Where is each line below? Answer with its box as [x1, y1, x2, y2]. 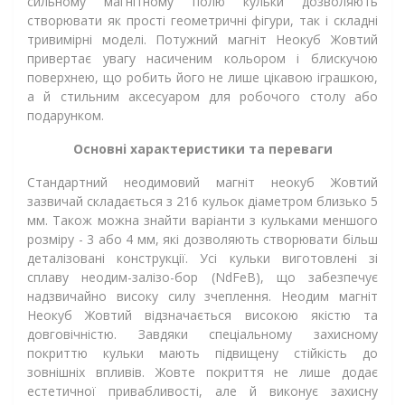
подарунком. [27, 107, 104, 124]
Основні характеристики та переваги [72, 140, 333, 157]
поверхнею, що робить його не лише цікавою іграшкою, [27, 69, 378, 86]
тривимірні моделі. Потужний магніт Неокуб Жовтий [27, 31, 378, 48]
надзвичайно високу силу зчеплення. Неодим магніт [27, 287, 378, 305]
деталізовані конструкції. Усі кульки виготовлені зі [27, 250, 378, 267]
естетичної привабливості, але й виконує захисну [27, 382, 378, 400]
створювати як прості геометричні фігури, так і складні [27, 12, 378, 29]
